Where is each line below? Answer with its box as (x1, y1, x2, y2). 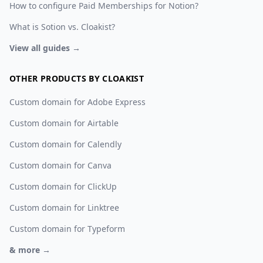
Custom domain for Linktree (9, 201, 119, 213)
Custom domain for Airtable (9, 117, 119, 129)
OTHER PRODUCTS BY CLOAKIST (9, 72, 144, 84)
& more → (9, 244, 50, 255)
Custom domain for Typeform (9, 222, 125, 234)
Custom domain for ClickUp (9, 180, 117, 192)
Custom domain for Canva (9, 159, 112, 171)
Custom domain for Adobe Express (9, 96, 146, 107)
